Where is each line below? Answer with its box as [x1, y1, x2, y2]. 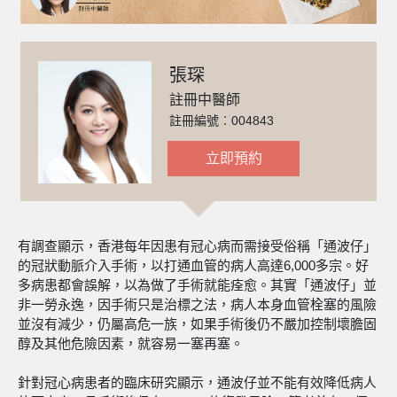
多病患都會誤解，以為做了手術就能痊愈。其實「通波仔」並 [18, 276, 377, 292]
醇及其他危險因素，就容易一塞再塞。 [18, 335, 244, 351]
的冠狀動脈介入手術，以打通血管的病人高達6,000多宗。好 [18, 257, 369, 273]
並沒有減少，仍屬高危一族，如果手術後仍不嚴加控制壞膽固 [18, 315, 377, 331]
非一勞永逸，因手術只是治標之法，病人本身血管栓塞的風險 [18, 296, 377, 312]
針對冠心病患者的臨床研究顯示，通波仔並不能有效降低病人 [18, 374, 377, 390]
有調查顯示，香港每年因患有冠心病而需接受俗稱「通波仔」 [18, 237, 377, 253]
